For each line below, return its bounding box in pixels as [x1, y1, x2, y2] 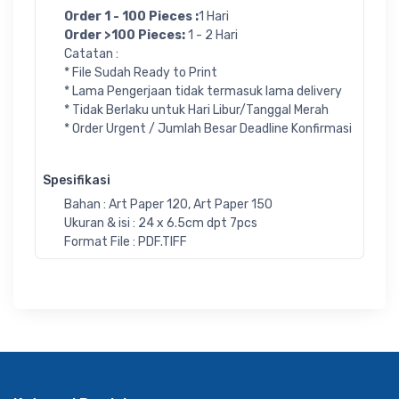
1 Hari [199, 8, 229, 24]
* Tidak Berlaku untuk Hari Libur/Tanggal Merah [64, 102, 329, 118]
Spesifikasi [43, 172, 110, 188]
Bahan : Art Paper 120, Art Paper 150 [64, 196, 273, 212]
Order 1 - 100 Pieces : [64, 8, 199, 24]
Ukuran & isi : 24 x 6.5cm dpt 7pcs [64, 215, 257, 231]
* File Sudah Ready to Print [64, 64, 217, 80]
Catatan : [64, 45, 118, 61]
